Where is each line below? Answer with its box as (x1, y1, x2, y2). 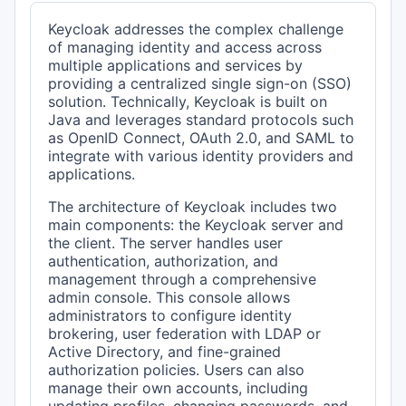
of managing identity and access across (48, 38, 323, 57)
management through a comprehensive (48, 270, 317, 289)
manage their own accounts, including (48, 379, 309, 398)
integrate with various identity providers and (48, 147, 354, 166)
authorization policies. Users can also (48, 361, 305, 380)
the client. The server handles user (48, 234, 284, 253)
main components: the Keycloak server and (48, 216, 344, 235)
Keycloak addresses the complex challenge (48, 20, 344, 39)
